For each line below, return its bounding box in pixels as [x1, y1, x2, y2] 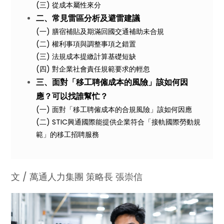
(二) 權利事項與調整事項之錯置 [36, 39, 136, 49]
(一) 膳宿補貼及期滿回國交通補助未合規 [36, 26, 164, 36]
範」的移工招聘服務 [36, 129, 99, 139]
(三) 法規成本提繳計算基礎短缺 [36, 51, 136, 61]
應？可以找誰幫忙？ [36, 90, 111, 102]
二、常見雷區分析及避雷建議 [36, 12, 140, 24]
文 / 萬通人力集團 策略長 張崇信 [11, 170, 143, 183]
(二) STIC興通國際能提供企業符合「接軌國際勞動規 [36, 117, 201, 127]
